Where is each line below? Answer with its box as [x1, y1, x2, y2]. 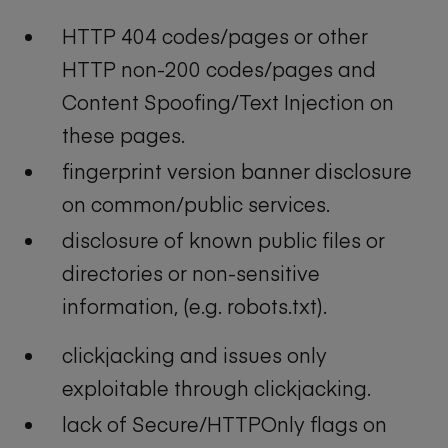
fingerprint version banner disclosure [62, 156, 412, 184]
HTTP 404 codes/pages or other [62, 21, 368, 49]
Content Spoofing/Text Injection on [62, 87, 394, 115]
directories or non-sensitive [62, 259, 320, 287]
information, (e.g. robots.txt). [62, 292, 327, 320]
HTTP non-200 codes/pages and [62, 54, 376, 82]
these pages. [62, 120, 185, 148]
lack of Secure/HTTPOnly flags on [62, 410, 387, 438]
